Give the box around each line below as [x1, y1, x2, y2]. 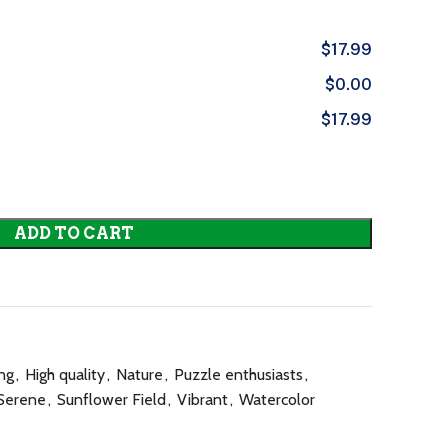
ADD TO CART [14, 224, 134, 243]
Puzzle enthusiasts [174, 365, 303, 384]
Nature [116, 365, 163, 384]
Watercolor [239, 390, 315, 409]
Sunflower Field [57, 390, 166, 409]
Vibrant [177, 390, 228, 409]
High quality [25, 365, 105, 384]
